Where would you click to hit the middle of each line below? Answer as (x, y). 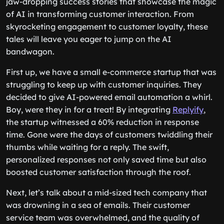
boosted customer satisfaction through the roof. (98, 172)
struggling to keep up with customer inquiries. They (104, 84)
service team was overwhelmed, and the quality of (103, 217)
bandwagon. (30, 51)
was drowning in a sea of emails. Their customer (98, 205)
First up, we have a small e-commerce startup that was (111, 72)
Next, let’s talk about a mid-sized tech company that (106, 192)
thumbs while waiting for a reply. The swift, (87, 147)
